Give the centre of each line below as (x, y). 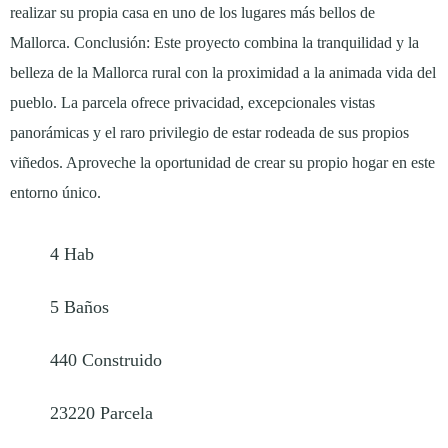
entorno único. (55, 192)
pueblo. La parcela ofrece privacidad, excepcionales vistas (192, 102)
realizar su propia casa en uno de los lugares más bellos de (192, 12)
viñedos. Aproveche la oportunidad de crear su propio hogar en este (222, 162)
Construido (122, 360)
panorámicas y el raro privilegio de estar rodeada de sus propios (209, 132)
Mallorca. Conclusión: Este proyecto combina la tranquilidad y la (214, 42)
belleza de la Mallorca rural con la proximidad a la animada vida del (223, 72)
